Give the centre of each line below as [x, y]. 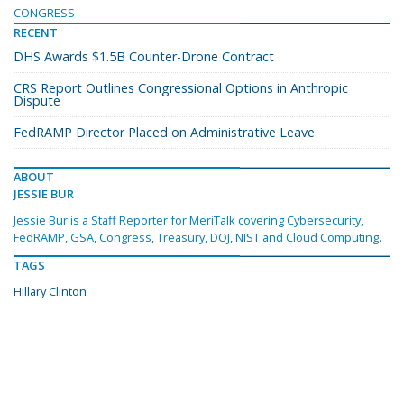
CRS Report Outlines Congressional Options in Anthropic [181, 88]
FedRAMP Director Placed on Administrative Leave [164, 133]
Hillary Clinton [50, 292]
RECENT [36, 33]
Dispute [37, 101]
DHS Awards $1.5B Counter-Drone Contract [144, 57]
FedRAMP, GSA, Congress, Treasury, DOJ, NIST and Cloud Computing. [197, 238]
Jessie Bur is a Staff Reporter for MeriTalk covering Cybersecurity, [188, 220]
